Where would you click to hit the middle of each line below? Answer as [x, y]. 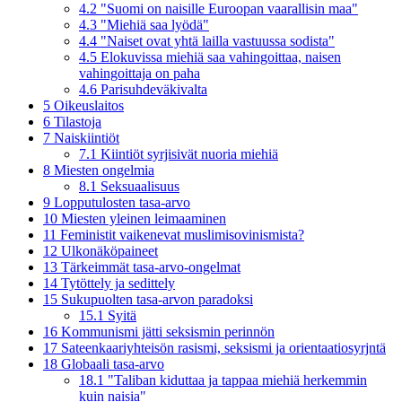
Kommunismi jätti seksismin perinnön [168, 331]
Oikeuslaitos [89, 105]
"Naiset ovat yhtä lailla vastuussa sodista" [218, 40]
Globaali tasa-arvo [113, 363]
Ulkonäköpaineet [109, 250]
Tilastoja [78, 121]
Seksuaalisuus [140, 186]
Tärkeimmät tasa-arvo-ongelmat [151, 267]
